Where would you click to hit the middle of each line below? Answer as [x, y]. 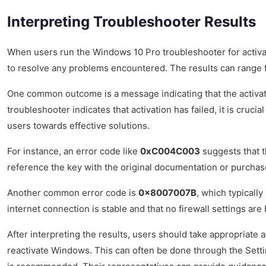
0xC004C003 [170, 151]
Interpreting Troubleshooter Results [132, 21]
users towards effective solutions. [78, 125]
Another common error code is [73, 192]
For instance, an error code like [74, 151]
